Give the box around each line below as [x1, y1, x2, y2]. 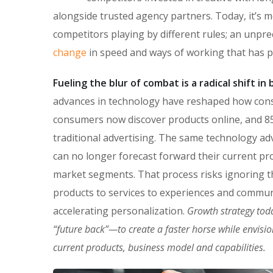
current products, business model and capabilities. [53, 240, 266, 254]
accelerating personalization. [53, 204, 187, 218]
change [53, 45, 87, 59]
